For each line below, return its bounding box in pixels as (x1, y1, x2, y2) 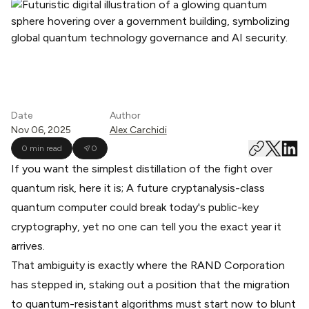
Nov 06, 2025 (11, 123, 71, 136)
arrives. (11, 239, 45, 252)
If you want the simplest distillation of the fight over (11, 161, 272, 175)
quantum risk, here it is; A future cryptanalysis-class (11, 181, 265, 195)
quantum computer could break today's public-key (11, 200, 259, 214)
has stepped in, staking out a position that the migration (11, 277, 290, 291)
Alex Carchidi (109, 123, 167, 136)
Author (109, 109, 141, 121)
